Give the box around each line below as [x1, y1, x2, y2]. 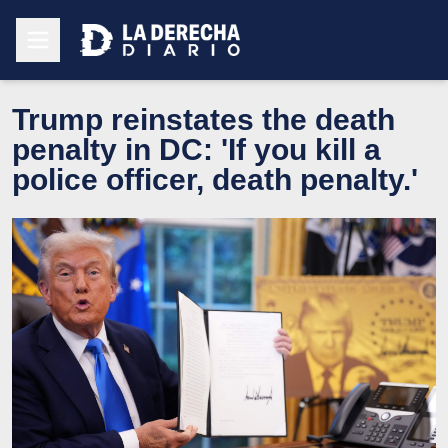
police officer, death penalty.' [12, 162, 418, 196]
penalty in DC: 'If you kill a [12, 132, 381, 166]
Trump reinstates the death [12, 102, 395, 136]
